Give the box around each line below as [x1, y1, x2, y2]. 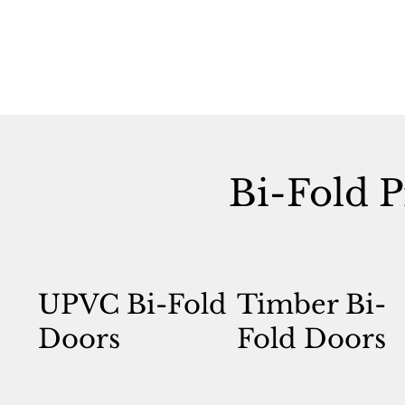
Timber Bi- [236, 287, 386, 322]
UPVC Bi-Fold [37, 287, 227, 322]
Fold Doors [236, 322, 386, 356]
